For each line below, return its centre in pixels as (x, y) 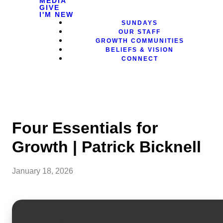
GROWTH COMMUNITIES (140, 41)
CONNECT (140, 59)
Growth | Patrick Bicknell (107, 147)
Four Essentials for (85, 128)
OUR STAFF (140, 32)
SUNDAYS (140, 23)
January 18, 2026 (43, 171)
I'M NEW (57, 14)
